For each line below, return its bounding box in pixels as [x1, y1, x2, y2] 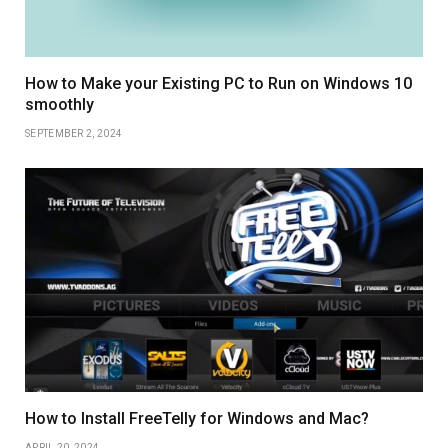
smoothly [25, 94, 94, 114]
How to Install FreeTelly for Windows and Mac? [25, 408, 369, 428]
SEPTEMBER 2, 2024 [25, 127, 123, 139]
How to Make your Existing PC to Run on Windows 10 [25, 73, 412, 93]
